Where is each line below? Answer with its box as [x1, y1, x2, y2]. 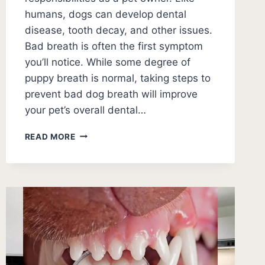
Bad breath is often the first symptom [24, 40, 203, 52]
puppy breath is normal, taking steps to [24, 72, 211, 84]
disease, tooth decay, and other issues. [24, 24, 212, 36]
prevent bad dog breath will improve [24, 88, 198, 100]
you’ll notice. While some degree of [24, 56, 190, 68]
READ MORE [24, 131, 76, 141]
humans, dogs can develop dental [24, 8, 186, 20]
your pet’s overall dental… [24, 104, 146, 116]
